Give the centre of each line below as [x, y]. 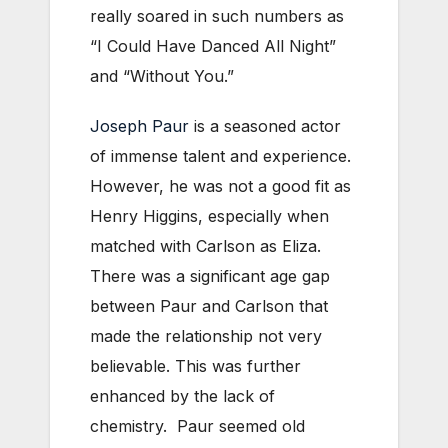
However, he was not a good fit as [220, 186]
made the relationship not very [206, 336]
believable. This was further [195, 366]
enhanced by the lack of [182, 396]
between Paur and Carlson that [209, 306]
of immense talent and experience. [220, 156]
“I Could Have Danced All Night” [213, 46]
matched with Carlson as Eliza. [208, 246]
